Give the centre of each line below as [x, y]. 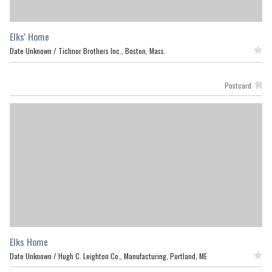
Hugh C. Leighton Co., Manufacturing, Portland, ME [133, 256]
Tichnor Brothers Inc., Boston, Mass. [112, 51]
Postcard [238, 86]
